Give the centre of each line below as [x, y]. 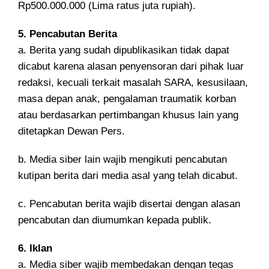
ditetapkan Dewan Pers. [71, 131]
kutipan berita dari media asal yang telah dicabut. [128, 176]
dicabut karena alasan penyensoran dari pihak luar [131, 66]
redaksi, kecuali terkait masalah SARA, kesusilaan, [133, 83]
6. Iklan [35, 248]
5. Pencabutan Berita [68, 34]
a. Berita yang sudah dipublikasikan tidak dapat [124, 50]
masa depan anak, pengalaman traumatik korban [127, 99]
